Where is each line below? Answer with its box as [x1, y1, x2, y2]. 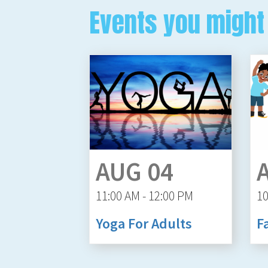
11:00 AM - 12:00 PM [96, 187, 194, 204]
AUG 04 [96, 155, 174, 188]
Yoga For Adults [96, 214, 193, 233]
